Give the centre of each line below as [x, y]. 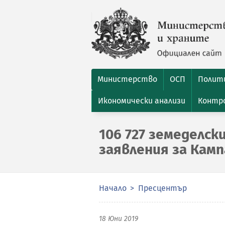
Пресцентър [162, 188]
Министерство [127, 79]
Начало [113, 188]
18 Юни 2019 [119, 219]
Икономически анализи [142, 101]
